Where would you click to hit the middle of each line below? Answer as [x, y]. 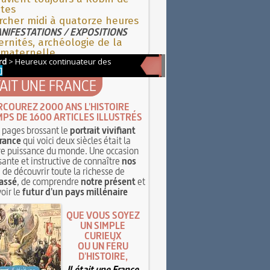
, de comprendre [49, 181]
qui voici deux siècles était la [76, 140]
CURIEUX [103, 236]
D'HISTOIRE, [103, 256]
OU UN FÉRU [103, 246]
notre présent [108, 181]
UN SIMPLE [103, 226]
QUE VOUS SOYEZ [103, 215]
